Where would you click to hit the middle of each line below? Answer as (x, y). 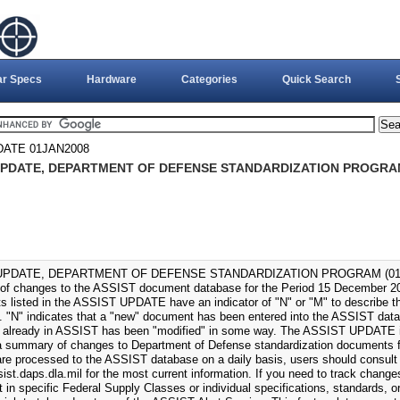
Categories (209, 79)
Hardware (111, 79)
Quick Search (316, 79)
